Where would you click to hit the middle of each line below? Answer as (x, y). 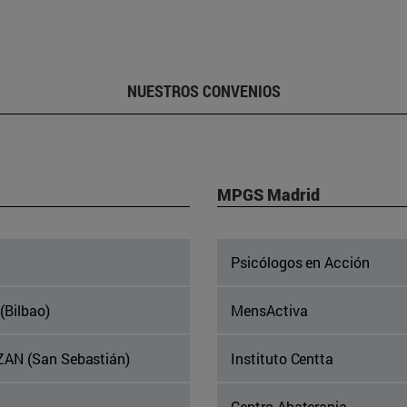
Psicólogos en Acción (300, 263)
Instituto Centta (283, 359)
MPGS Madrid (268, 195)
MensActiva (269, 311)
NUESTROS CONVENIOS (203, 91)
